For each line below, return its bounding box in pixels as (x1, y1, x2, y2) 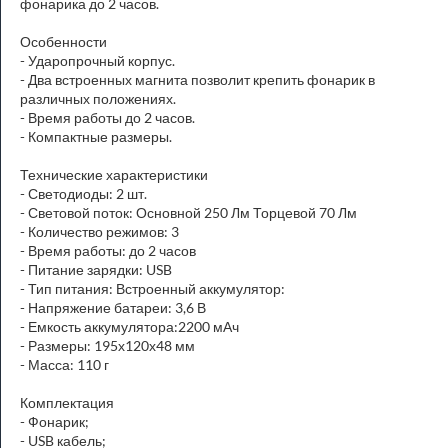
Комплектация (20, 394, 114, 411)
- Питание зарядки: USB (20, 261, 172, 278)
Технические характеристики (20, 166, 208, 183)
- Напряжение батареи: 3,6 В (20, 299, 206, 316)
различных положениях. (20, 90, 176, 107)
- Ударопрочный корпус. (20, 52, 175, 69)
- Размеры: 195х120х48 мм (20, 337, 195, 354)
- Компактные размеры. (20, 128, 172, 145)
